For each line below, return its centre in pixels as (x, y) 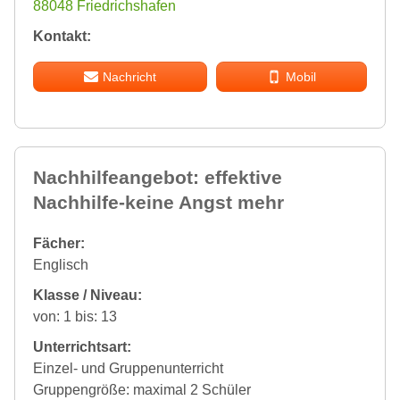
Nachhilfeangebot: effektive (158, 177)
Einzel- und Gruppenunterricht (128, 368)
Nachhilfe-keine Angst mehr (158, 202)
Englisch (61, 264)
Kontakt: (62, 36)
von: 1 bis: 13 (75, 316)
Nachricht (129, 76)
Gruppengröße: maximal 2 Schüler (142, 389)
